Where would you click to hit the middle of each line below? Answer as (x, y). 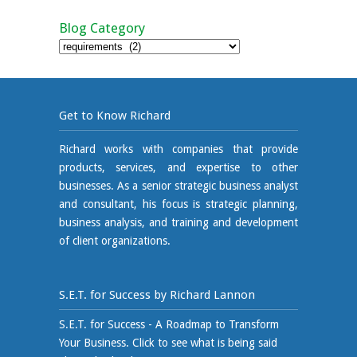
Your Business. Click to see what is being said (168, 343)
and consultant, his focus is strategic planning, (178, 204)
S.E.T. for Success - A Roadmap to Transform (169, 325)
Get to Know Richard (115, 116)
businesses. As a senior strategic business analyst (178, 186)
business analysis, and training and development (178, 223)
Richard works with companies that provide (178, 149)
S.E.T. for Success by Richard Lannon (157, 295)
